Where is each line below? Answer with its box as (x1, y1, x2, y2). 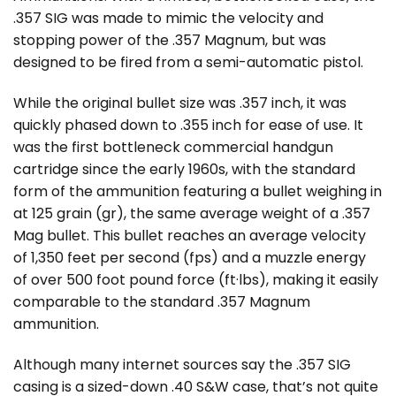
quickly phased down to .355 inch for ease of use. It (13, 115, 363, 136)
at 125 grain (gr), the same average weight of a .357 (13, 203, 370, 225)
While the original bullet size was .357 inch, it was (13, 93, 346, 114)
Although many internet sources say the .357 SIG (13, 354, 351, 375)
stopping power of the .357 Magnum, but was (13, 30, 326, 51)
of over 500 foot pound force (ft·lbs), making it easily (13, 270, 378, 291)
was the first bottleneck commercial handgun (13, 137, 333, 158)
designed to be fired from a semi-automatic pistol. (13, 52, 363, 73)
